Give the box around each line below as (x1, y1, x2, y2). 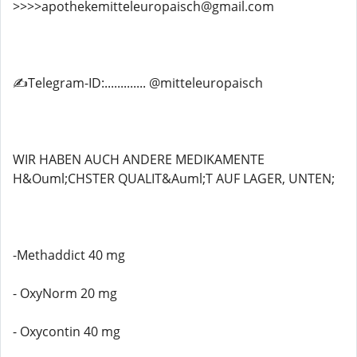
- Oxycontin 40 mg (13, 323, 120, 340)
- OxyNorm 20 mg (13, 284, 117, 302)
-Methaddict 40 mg (13, 246, 125, 264)
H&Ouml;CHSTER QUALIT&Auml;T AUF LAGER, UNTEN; (13, 170, 335, 187)
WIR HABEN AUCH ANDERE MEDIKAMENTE (13, 151, 265, 168)
